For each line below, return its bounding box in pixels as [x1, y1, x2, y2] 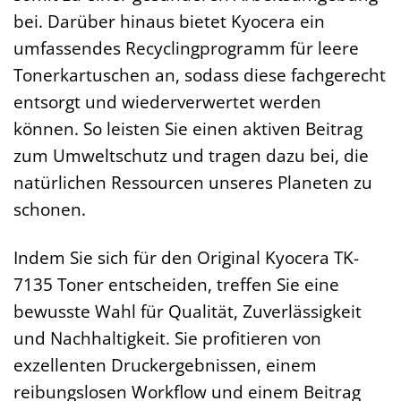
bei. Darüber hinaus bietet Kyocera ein [13, 8, 325, 33]
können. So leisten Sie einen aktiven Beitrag [13, 115, 363, 141]
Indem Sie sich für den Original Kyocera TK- [13, 245, 359, 270]
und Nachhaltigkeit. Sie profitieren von [13, 326, 321, 351]
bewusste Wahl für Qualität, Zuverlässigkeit [13, 299, 362, 324]
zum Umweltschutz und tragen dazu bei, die [13, 142, 369, 167]
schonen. [13, 196, 86, 221]
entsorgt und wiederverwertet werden [13, 89, 321, 114]
